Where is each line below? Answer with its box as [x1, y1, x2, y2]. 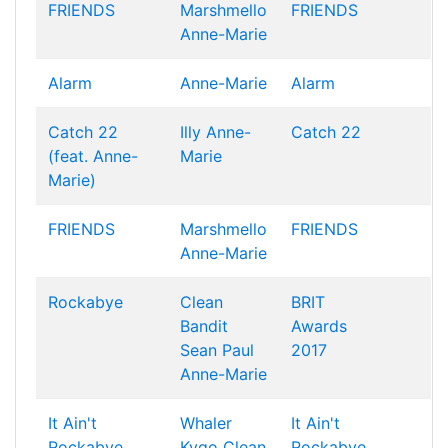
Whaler [180, 413, 232, 433]
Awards [291, 316, 347, 336]
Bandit [180, 316, 228, 336]
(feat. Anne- [48, 146, 138, 166]
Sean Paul [180, 340, 254, 360]
